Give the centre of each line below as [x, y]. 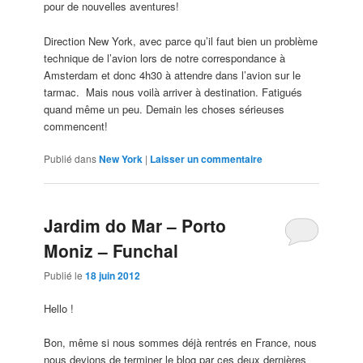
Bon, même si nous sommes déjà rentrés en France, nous [181, 343]
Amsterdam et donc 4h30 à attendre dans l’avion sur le [173, 75]
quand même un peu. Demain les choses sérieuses [164, 109]
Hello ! [59, 309]
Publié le [65, 275]
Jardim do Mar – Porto [135, 225]
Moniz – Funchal [111, 250]
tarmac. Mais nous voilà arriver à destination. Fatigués [173, 92]
